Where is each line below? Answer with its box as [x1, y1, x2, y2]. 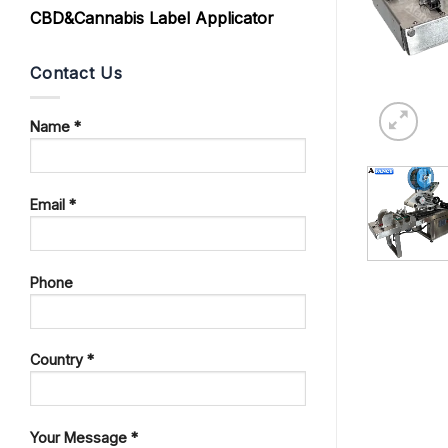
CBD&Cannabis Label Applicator [30, 7, 274, 28]
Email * [30, 195, 76, 213]
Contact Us [30, 62, 123, 83]
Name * [30, 118, 81, 136]
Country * [30, 351, 94, 369]
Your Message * [30, 428, 138, 446]
